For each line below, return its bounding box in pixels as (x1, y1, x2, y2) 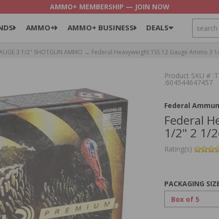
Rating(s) (164, 144, 195, 154)
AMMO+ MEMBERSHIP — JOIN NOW (49, 2, 170, 11)
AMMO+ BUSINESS (67, 22, 134, 32)
